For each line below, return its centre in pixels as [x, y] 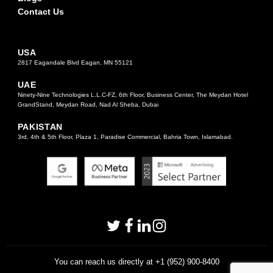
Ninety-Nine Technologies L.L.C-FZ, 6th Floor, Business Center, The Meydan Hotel [133, 95]
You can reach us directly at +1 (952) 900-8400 [136, 262]
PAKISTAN [40, 127]
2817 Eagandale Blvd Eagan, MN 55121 [75, 63]
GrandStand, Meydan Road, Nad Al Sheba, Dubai [88, 105]
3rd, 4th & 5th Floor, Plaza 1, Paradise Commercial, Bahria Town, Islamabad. [125, 137]
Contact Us [41, 12]
